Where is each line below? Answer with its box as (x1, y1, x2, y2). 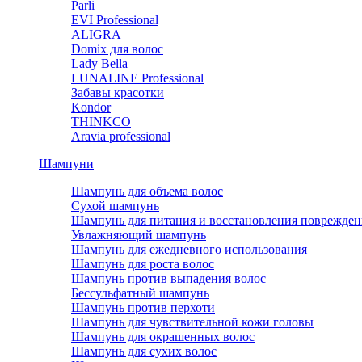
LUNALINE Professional (71, 71, 204, 85)
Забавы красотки (71, 86, 164, 99)
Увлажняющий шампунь (71, 228, 206, 242)
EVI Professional (71, 13, 158, 27)
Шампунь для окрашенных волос (71, 330, 255, 343)
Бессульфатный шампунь (71, 286, 209, 300)
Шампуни (39, 157, 94, 170)
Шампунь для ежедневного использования (71, 242, 307, 256)
